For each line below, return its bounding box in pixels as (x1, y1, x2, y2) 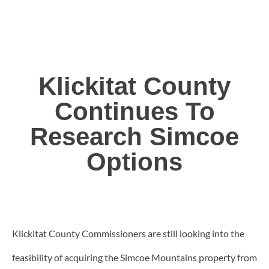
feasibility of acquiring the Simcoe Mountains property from (12, 252, 257, 264)
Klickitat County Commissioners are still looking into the (12, 228, 244, 240)
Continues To (54, 97, 215, 126)
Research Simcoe (30, 122, 239, 151)
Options (86, 148, 183, 177)
